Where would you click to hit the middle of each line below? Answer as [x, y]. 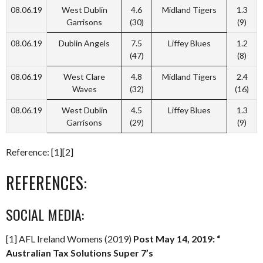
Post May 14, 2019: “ [177, 239]
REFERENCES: [46, 183]
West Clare [84, 77]
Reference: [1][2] [40, 152]
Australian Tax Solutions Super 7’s [80, 253]
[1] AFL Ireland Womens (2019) [70, 239]
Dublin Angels [84, 43]
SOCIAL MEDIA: [45, 215]
